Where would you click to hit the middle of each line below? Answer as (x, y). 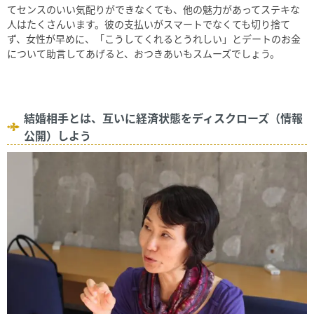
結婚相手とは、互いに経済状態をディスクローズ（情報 (163, 117)
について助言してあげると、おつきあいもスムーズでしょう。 (143, 53)
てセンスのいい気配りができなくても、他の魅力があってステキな (153, 9)
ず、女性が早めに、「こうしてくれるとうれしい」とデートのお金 (154, 38)
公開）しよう (57, 135)
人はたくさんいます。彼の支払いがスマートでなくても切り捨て (149, 23)
